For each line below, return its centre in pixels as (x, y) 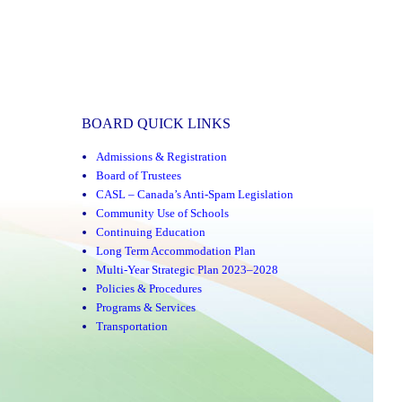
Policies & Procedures (149, 288)
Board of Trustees (139, 175)
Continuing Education (151, 232)
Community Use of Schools (163, 213)
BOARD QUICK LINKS (156, 124)
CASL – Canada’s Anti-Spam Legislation (195, 194)
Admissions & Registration (162, 156)
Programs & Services (146, 307)
